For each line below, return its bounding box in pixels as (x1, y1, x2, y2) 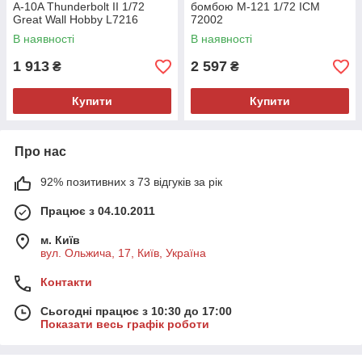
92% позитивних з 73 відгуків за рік (40, 175, 222, 189)
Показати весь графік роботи (40, 318, 209, 331)
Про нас (15, 145, 66, 159)
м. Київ (40, 234, 80, 247)
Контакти (40, 276, 92, 289)
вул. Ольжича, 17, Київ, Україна (40, 246, 206, 260)
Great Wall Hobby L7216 (13, 13, 138, 27)
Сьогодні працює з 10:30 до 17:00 (40, 305, 232, 318)
